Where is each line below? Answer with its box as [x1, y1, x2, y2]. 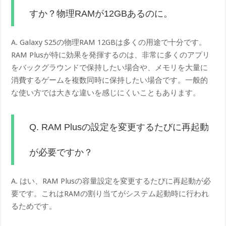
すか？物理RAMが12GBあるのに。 [29, 8, 173, 19]
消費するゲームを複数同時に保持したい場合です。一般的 [11, 75, 208, 85]
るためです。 [11, 201, 57, 211]
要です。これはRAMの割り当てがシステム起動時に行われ [11, 189, 209, 198]
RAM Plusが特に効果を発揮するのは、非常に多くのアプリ [11, 50, 210, 60]
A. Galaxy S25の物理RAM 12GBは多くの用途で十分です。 [11, 37, 207, 47]
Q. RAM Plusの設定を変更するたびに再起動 [29, 122, 209, 132]
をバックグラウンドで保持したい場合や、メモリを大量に [11, 63, 208, 72]
